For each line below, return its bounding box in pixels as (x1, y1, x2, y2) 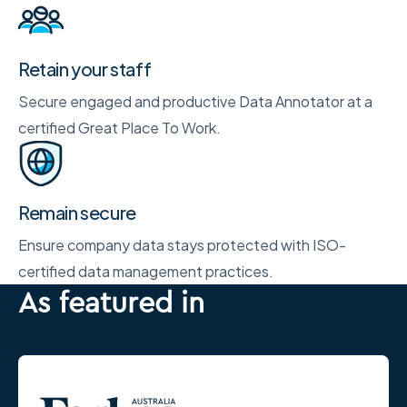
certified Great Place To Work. (18, 118, 221, 138)
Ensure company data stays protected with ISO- (18, 235, 346, 255)
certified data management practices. (18, 262, 273, 282)
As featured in (18, 283, 204, 321)
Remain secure (18, 201, 136, 224)
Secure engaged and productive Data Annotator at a (18, 92, 372, 112)
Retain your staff (18, 57, 152, 81)
